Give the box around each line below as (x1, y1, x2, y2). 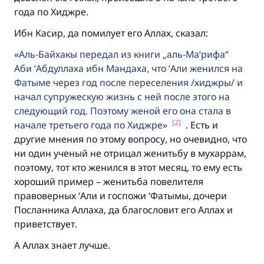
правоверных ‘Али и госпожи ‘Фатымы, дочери (14, 189, 227, 202)
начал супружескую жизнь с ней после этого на (14, 90, 230, 103)
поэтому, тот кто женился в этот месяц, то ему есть (14, 161, 242, 174)
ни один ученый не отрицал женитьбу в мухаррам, (14, 147, 246, 160)
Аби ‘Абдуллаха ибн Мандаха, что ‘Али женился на (14, 62, 243, 75)
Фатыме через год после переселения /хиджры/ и (14, 76, 243, 89)
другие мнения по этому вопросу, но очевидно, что (14, 133, 247, 146)
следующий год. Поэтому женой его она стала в (14, 104, 231, 117)
